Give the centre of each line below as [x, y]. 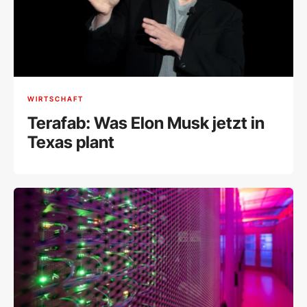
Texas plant [71, 143]
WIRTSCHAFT [56, 98]
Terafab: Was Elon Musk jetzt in [146, 123]
